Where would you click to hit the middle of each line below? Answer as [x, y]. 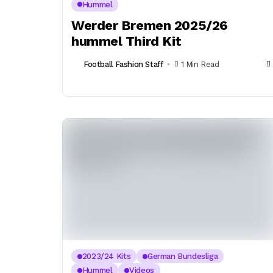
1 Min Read [200, 65]
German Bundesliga [183, 257]
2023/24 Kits [106, 257]
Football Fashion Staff [123, 65]
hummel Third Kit [126, 41]
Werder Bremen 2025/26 [150, 25]
